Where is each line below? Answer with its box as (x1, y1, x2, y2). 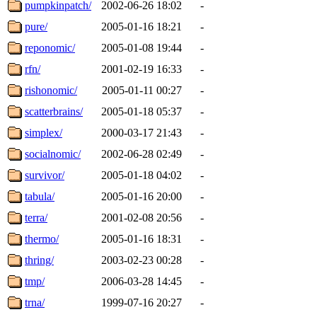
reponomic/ (25, 41, 75, 54)
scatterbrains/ (25, 105, 83, 117)
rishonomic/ (25, 83, 77, 96)
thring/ (25, 253, 54, 266)
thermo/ (25, 232, 59, 245)
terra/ (25, 211, 47, 224)
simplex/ (25, 126, 62, 139)
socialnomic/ (25, 147, 81, 160)
